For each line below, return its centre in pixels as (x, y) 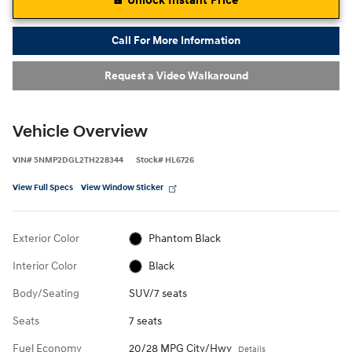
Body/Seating (46, 293)
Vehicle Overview (80, 132)
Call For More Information (176, 41)
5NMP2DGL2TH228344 (79, 159)
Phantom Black (185, 238)
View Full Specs (43, 187)
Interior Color (45, 266)
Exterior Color (46, 238)
